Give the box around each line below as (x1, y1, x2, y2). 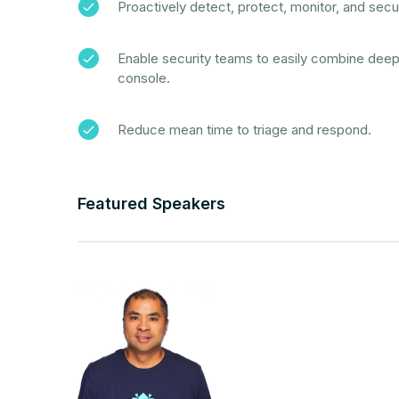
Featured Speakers (77, 194, 225, 213)
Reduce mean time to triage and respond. (118, 121, 371, 138)
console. (118, 69, 170, 86)
